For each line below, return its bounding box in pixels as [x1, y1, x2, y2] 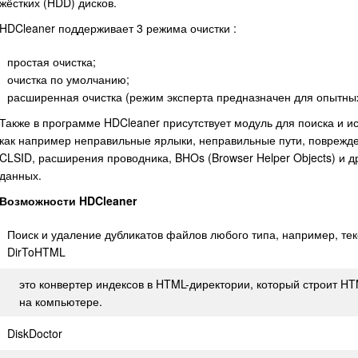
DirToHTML [7, 244, 66, 260]
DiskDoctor [7, 325, 62, 341]
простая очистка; [7, 54, 96, 70]
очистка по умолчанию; [7, 71, 129, 87]
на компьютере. [19, 293, 102, 309]
